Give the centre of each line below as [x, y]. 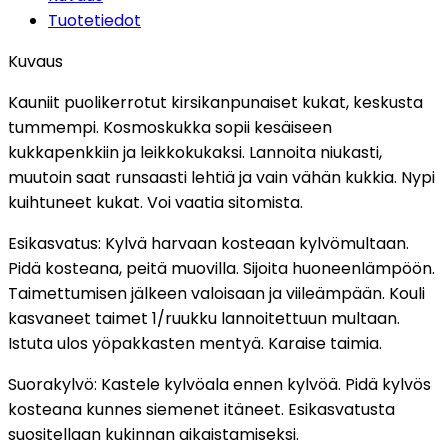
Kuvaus [35, 62]
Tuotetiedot [94, 21]
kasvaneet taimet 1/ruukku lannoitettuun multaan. [204, 319]
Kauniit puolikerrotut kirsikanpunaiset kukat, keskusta [215, 103]
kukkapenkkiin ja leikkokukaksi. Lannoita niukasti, [195, 153]
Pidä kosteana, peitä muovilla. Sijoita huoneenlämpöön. [221, 269]
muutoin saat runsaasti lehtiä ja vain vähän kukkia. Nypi [221, 178]
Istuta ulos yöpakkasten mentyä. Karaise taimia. [195, 344]
